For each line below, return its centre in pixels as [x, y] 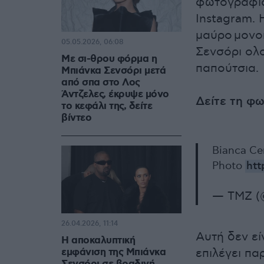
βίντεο [76, 118]
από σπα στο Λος [101, 83]
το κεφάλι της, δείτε [107, 106]
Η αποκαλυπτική [98, 241]
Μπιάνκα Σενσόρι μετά [113, 71]
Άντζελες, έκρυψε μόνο [115, 95]
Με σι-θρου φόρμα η [109, 59]
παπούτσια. [227, 69]
